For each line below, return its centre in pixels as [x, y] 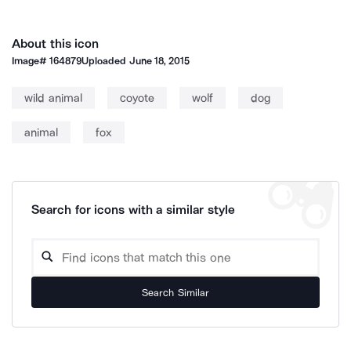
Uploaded [105, 61]
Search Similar [175, 292]
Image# [31, 61]
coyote [137, 98]
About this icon [56, 43]
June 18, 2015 [159, 61]
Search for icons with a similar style [133, 210]
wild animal [53, 98]
